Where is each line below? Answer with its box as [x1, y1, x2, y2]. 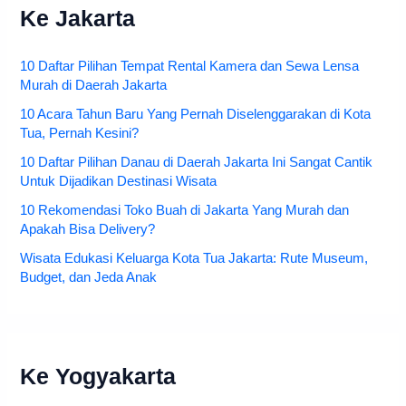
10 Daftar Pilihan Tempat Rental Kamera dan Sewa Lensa [20, 59, 360, 74]
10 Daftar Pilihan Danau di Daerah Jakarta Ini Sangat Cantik [20, 155, 373, 170]
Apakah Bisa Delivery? [20, 222, 156, 237]
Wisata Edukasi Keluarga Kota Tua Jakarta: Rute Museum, [20, 251, 369, 266]
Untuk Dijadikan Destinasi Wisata [20, 174, 217, 189]
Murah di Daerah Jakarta [20, 78, 168, 93]
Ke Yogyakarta [20, 364, 177, 390]
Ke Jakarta [20, 5, 136, 31]
